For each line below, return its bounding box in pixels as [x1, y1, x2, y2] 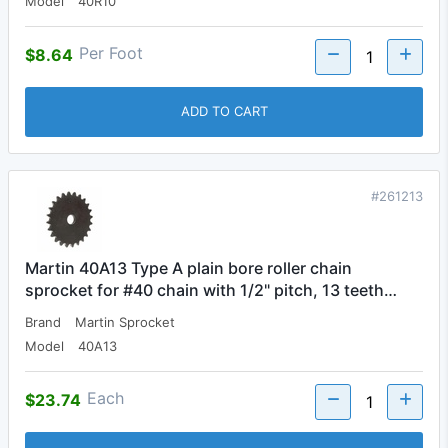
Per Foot [79, 42, 143, 63]
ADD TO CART [180, 103, 268, 120]
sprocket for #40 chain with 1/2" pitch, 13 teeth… [25, 279, 397, 300]
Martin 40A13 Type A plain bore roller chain [25, 257, 352, 278]
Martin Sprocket [75, 313, 175, 330]
